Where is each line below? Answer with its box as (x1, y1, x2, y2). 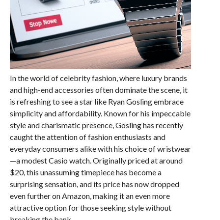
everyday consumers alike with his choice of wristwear (9, 143, 191, 153)
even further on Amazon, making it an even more (9, 191, 170, 200)
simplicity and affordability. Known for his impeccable (9, 108, 191, 118)
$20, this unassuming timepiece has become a (9, 167, 162, 177)
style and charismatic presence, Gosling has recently (9, 120, 183, 130)
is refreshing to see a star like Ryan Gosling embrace (9, 96, 184, 106)
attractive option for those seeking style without (9, 202, 171, 212)
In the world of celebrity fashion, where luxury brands (9, 73, 187, 82)
